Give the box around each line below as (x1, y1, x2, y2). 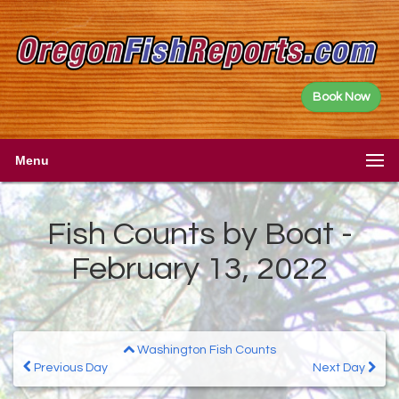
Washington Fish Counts (134, 343, 276, 356)
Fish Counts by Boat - (46, 216, 353, 251)
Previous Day (31, 361, 108, 374)
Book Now (313, 90, 370, 103)
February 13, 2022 (71, 251, 328, 286)
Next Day (313, 361, 368, 374)
